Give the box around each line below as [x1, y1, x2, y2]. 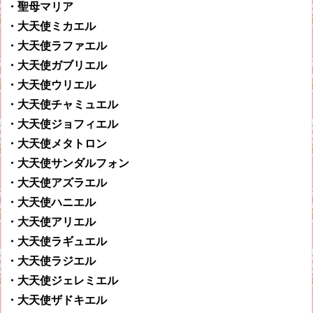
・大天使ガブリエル [6, 58, 107, 73]
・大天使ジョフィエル [6, 117, 118, 131]
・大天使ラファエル [6, 38, 107, 53]
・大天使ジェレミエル [6, 273, 118, 288]
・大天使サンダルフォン [6, 156, 129, 170]
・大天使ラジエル [6, 254, 96, 268]
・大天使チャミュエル [6, 97, 118, 112]
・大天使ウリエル [6, 78, 96, 92]
